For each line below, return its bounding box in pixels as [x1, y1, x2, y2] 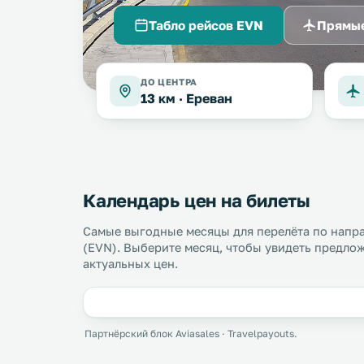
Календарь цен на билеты [83, 189, 310, 211]
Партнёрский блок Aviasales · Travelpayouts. [84, 327, 297, 340]
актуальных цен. [83, 257, 178, 271]
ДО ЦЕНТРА [141, 76, 197, 87]
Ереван [186, 90, 232, 106]
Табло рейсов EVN [149, 17, 263, 32]
